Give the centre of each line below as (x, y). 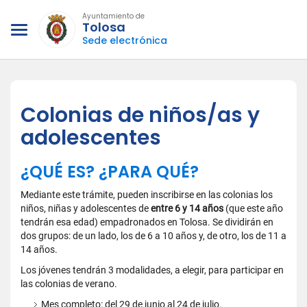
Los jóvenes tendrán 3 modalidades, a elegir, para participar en (152, 270)
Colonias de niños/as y (140, 115)
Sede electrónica (125, 40)
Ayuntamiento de (113, 16)
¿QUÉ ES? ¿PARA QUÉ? (110, 172)
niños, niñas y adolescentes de (86, 208)
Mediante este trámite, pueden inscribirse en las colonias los (147, 195)
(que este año (253, 208)
